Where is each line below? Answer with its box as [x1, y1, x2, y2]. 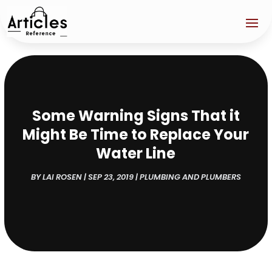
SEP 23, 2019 [87, 171, 134, 183]
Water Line [96, 143, 176, 163]
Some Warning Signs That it [32, 105, 240, 126]
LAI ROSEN [42, 171, 82, 183]
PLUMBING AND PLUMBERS [139, 171, 241, 183]
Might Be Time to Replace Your [22, 124, 250, 144]
